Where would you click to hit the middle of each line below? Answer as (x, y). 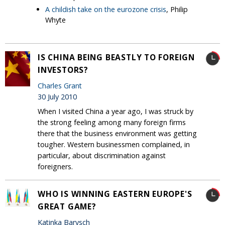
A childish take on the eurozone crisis (106, 9)
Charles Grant (60, 85)
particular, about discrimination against (102, 156)
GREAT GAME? (67, 207)
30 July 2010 (57, 96)
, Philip (177, 9)
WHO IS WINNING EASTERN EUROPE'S (115, 194)
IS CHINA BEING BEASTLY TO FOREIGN (116, 58)
